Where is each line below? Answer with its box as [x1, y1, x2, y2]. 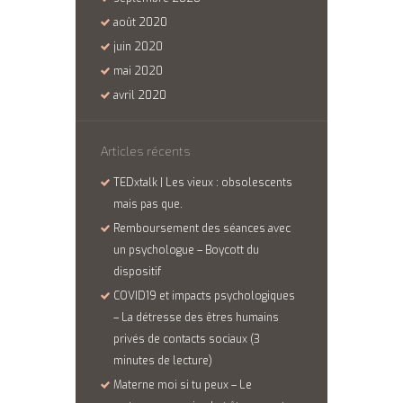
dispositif [113, 264, 162, 280]
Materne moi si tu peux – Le [113, 378, 253, 393]
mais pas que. [113, 197, 184, 212]
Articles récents [100, 143, 191, 159]
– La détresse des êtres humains [113, 310, 280, 326]
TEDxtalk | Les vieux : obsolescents [113, 175, 293, 191]
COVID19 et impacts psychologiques [113, 289, 296, 304]
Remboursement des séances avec [113, 221, 291, 237]
